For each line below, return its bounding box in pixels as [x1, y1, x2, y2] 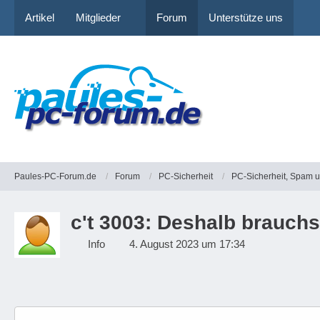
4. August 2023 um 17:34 [129, 238, 245, 250]
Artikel [25, 11, 54, 24]
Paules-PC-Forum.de [14, 171, 96, 181]
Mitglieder [76, 11, 121, 24]
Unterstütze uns [209, 11, 283, 24]
